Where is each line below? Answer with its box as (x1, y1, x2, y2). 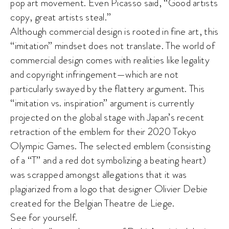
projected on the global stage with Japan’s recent (10, 110, 204, 124)
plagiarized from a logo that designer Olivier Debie (10, 181, 208, 196)
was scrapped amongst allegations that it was (10, 167, 187, 181)
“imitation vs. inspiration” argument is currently (10, 96, 194, 110)
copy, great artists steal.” (10, 10, 111, 24)
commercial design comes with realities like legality (10, 53, 210, 67)
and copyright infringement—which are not (10, 67, 179, 81)
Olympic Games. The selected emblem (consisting (10, 139, 211, 153)
